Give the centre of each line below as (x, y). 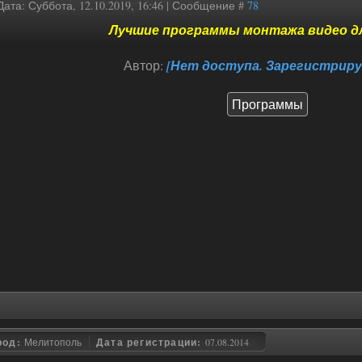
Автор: (145, 65)
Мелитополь (53, 342)
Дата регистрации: (151, 342)
